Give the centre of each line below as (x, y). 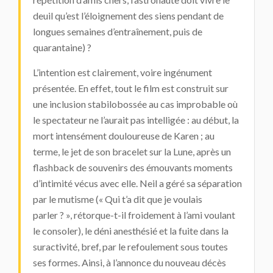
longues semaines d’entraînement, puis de (118, 31)
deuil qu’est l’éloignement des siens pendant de (128, 16)
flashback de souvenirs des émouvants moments (133, 167)
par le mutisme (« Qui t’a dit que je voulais (118, 199)
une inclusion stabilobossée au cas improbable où (135, 104)
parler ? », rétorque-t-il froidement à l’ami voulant (134, 215)
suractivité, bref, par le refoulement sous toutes (130, 246)
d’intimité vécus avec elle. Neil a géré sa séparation (137, 183)
